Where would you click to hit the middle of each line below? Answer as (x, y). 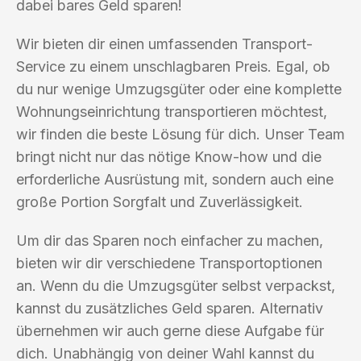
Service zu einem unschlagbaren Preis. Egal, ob (173, 66)
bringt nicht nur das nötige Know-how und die (169, 156)
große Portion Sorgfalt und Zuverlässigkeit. (160, 201)
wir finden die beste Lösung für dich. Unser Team (180, 134)
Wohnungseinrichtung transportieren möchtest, (172, 111)
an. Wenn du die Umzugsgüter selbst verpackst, (176, 285)
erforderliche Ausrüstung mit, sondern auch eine (175, 179)
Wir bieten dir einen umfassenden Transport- (164, 44)
